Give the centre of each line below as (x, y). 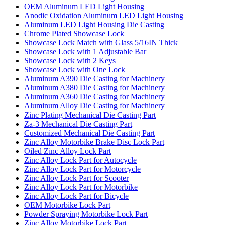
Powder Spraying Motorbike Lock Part (86, 214)
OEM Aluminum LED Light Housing (84, 6)
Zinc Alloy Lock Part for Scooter (76, 178)
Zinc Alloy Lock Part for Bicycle (76, 196)
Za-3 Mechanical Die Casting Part (78, 124)
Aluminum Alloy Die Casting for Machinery (94, 105)
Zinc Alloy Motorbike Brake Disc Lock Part (94, 142)
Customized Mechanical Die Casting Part (89, 133)
